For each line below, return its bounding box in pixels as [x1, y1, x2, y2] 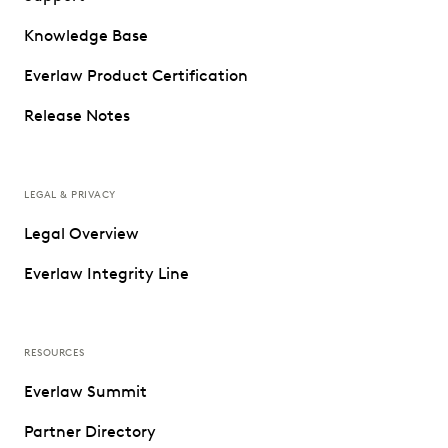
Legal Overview [24, 224, 139, 244]
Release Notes [24, 106, 130, 126]
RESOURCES [24, 346, 85, 360]
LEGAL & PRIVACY [24, 188, 116, 202]
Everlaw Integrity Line [24, 264, 189, 284]
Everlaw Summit [24, 382, 147, 402]
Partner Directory [24, 422, 156, 442]
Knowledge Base [24, 26, 148, 46]
